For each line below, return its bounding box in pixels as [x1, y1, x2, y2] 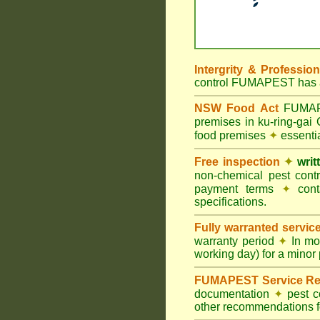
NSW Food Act [194, 102, 279, 114]
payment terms [194, 183, 281, 195]
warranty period [194, 235, 278, 247]
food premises [194, 129, 269, 141]
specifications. [194, 196, 266, 208]
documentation [194, 288, 274, 300]
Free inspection [194, 156, 280, 168]
